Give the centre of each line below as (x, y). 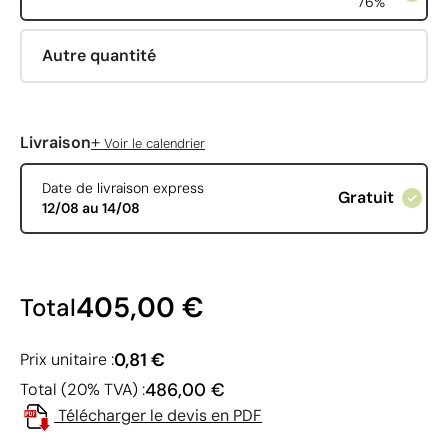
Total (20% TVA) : (82, 389)
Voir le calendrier (152, 143)
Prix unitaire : (67, 359)
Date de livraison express (122, 188)
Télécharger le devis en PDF (160, 415)
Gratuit (365, 198)
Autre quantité (98, 55)
